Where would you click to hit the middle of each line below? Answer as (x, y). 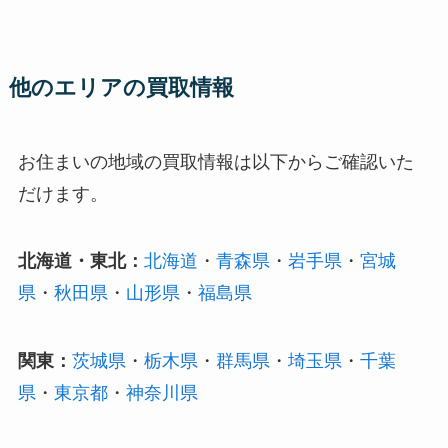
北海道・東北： (80, 261)
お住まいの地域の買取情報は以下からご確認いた (215, 161)
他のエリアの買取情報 (121, 87)
